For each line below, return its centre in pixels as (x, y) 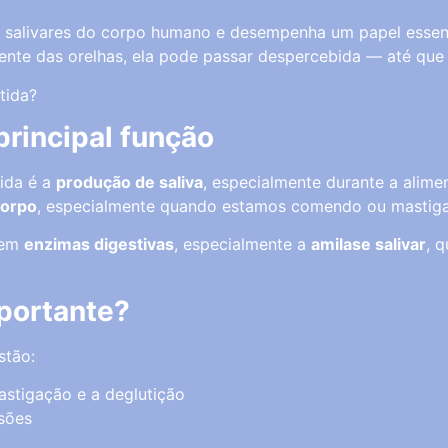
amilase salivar (368, 244)
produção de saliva (129, 182)
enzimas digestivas (99, 244)
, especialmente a (242, 244)
